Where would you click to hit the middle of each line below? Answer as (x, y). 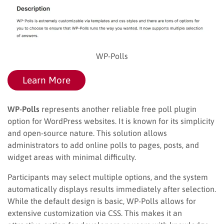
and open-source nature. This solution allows (87, 133)
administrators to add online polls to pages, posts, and (103, 145)
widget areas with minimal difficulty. (72, 157)
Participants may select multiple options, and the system (108, 177)
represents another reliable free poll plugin (118, 109)
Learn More (46, 80)
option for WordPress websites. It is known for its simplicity (111, 121)
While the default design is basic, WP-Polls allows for (102, 201)
